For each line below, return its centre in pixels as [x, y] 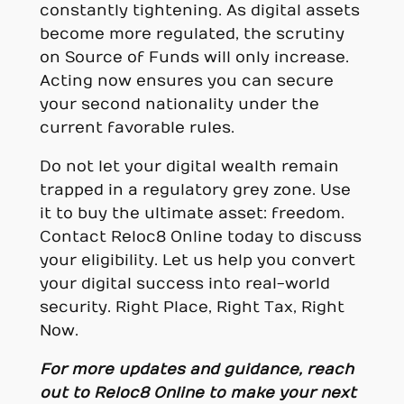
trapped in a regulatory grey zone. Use [195, 190]
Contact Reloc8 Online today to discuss [200, 237]
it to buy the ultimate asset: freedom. [192, 213]
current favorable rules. [137, 128]
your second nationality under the [179, 104]
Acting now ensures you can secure [186, 81]
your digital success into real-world [184, 284]
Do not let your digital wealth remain [189, 166]
